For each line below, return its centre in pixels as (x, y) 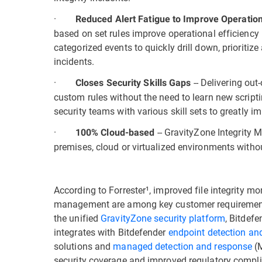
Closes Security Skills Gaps (133, 83)
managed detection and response (183, 246)
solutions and (84, 246)
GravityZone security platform (163, 218)
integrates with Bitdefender (111, 232)
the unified (77, 218)
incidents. (74, 61)
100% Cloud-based (116, 132)
